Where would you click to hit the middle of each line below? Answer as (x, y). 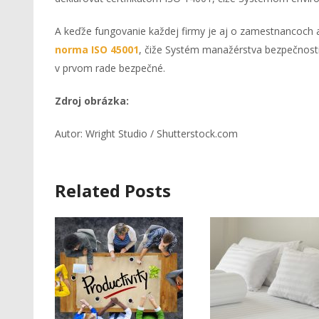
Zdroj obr (78, 101)
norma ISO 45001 (97, 50)
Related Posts (113, 191)
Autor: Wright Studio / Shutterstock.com (146, 134)
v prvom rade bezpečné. (110, 68)
